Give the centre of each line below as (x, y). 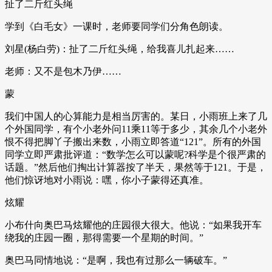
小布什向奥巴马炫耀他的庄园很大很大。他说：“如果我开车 (133, 225)
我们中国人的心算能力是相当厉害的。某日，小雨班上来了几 (136, 116)
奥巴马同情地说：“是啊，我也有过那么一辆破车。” (116, 260)
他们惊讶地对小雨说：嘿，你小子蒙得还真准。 (107, 180)
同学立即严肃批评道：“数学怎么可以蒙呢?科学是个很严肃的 (135, 154)
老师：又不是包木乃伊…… (63, 71)
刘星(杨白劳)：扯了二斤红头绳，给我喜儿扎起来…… (120, 49)
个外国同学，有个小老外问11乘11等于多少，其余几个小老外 (136, 129)
